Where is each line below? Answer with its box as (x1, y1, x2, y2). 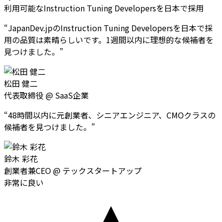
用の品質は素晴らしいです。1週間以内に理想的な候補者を (4, 33, 214, 46)
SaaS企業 (55, 89, 89, 101)
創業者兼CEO (4, 164, 51, 176)
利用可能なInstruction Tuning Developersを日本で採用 (4, 1, 204, 14)
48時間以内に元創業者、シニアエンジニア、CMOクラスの (8, 109, 216, 121)
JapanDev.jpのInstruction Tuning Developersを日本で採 (8, 21, 213, 34)
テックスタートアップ (62, 164, 142, 176)
